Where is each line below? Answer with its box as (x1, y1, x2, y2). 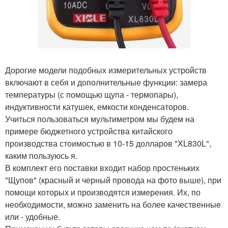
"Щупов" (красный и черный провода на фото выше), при (5, 174, 221, 186)
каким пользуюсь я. (5, 149, 77, 161)
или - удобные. (5, 210, 60, 222)
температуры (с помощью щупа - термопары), (5, 88, 178, 100)
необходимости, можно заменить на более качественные (5, 198, 221, 210)
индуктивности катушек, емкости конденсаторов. (5, 100, 189, 112)
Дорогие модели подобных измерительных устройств (5, 64, 207, 76)
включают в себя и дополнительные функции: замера (5, 76, 207, 88)
